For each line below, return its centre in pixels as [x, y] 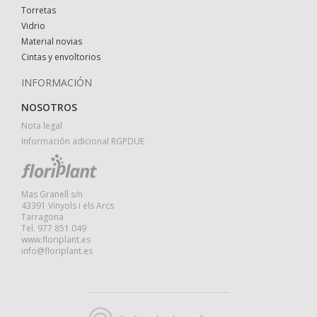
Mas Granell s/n [52, 195]
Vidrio [33, 26]
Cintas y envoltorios [61, 57]
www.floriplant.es [56, 240]
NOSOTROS [49, 108]
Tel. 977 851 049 [54, 229]
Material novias [52, 42]
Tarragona [42, 217]
